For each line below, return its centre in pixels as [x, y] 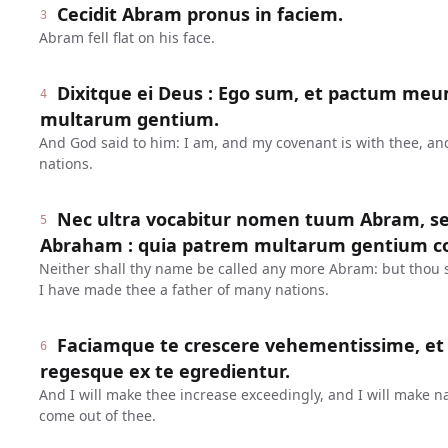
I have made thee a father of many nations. [183, 289]
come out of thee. [97, 415]
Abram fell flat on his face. [126, 37]
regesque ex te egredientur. [164, 371]
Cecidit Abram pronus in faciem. [200, 14]
